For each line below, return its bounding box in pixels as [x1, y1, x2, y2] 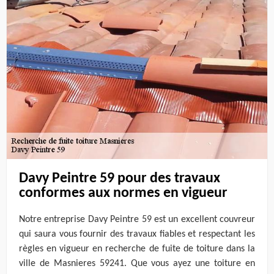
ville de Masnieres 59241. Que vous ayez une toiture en [19, 259, 255, 269]
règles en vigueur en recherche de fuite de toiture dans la [19, 244, 255, 254]
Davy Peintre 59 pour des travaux [19, 171, 220, 186]
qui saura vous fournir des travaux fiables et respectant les [19, 229, 255, 240]
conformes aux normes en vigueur [19, 185, 228, 201]
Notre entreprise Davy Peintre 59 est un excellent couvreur [19, 215, 255, 225]
